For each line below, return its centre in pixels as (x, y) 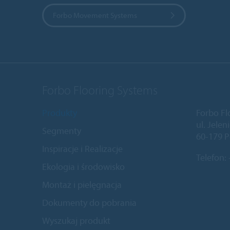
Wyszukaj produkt (76, 220)
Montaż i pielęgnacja (82, 184)
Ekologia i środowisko (83, 166)
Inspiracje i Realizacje (82, 148)
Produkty (60, 112)
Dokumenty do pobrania (89, 202)
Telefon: (212, 157)
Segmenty (62, 130)
